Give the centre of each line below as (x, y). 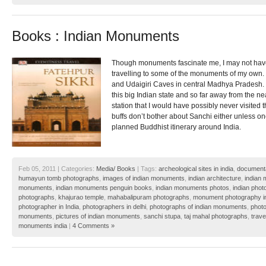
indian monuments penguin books (104, 188)
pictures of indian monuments (98, 216)
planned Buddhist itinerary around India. (176, 127)
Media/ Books (116, 169)
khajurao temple (81, 197)
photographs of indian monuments (198, 207)
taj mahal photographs (216, 216)
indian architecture (215, 178)
